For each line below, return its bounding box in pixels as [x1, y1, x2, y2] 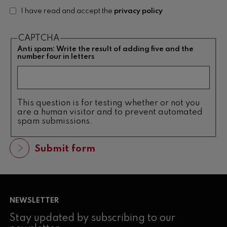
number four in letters [17, 53, 94, 61]
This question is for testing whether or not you [17, 98, 200, 107]
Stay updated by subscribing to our [9, 213, 175, 223]
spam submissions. [17, 117, 93, 126]
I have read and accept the [21, 7, 115, 15]
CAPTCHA [18, 34, 59, 43]
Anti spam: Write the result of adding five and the [17, 46, 194, 53]
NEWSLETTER [9, 197, 59, 204]
